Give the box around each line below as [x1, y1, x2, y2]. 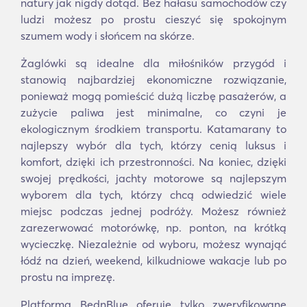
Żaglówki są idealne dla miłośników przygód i [21, 56, 286, 70]
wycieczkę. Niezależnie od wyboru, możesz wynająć [21, 237, 286, 251]
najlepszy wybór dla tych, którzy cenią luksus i [21, 138, 286, 152]
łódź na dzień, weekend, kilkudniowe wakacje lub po [21, 254, 286, 267]
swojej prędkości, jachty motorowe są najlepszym [21, 171, 286, 185]
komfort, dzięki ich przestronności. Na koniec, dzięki [21, 155, 286, 169]
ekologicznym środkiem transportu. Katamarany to [21, 122, 286, 136]
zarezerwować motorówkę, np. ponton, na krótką [21, 221, 286, 234]
